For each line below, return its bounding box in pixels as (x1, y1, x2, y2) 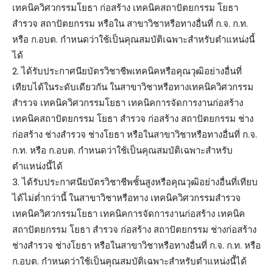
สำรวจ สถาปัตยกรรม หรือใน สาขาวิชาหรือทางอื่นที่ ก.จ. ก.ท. (12, 16, 248, 30)
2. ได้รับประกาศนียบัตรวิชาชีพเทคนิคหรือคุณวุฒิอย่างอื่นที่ (12, 64, 242, 77)
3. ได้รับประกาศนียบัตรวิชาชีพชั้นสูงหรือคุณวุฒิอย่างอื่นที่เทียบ (12, 175, 258, 188)
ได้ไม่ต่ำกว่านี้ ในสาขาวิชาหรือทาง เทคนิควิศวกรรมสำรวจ (12, 191, 241, 204)
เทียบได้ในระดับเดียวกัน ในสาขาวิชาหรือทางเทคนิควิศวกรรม (12, 80, 253, 93)
